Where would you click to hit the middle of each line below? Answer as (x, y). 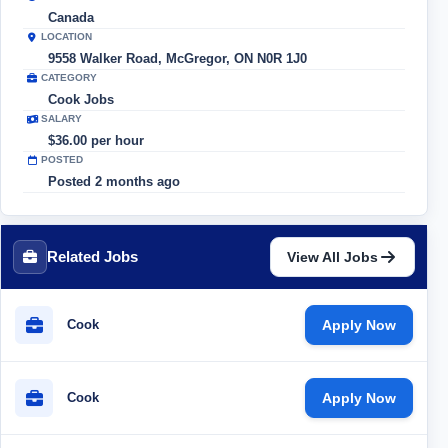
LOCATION (66, 36)
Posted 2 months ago (114, 181)
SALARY (61, 118)
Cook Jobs (81, 99)
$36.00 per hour (96, 140)
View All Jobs (332, 257)
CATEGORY (69, 77)
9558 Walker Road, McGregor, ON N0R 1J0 (177, 58)
